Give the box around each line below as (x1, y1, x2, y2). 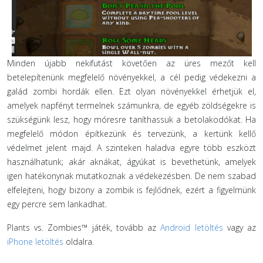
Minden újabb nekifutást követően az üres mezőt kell (7, 58, 256, 69)
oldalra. (63, 236, 94, 247)
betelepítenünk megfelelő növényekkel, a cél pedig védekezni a (7, 72, 256, 83)
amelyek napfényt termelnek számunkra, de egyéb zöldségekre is (7, 100, 256, 111)
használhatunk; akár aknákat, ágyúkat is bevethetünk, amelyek (7, 156, 256, 167)
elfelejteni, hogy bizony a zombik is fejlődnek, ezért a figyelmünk (7, 184, 256, 195)
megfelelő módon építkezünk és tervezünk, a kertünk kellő (7, 128, 256, 139)
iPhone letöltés (7, 236, 63, 247)
